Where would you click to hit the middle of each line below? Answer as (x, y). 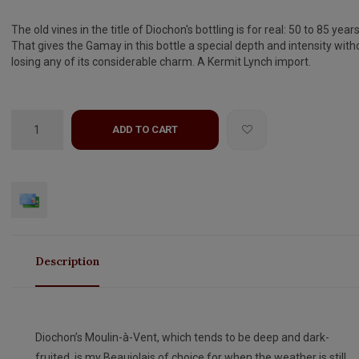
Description (67, 261)
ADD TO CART (145, 129)
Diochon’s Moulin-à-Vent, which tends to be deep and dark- (182, 337)
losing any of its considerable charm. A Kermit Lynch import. (161, 62)
